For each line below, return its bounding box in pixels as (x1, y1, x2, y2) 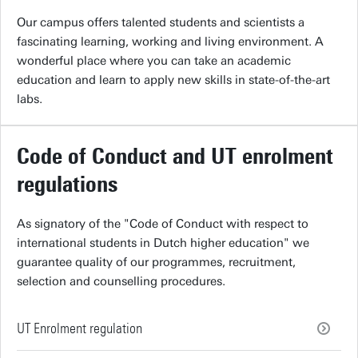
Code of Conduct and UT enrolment (17, 141, 333, 169)
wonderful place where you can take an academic (17, 53, 291, 68)
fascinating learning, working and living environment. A (17, 34, 324, 49)
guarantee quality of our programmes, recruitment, (17, 254, 296, 269)
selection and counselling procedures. (17, 273, 225, 288)
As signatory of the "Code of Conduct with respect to (17, 216, 308, 231)
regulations (17, 169, 117, 197)
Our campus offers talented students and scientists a (17, 14, 304, 30)
